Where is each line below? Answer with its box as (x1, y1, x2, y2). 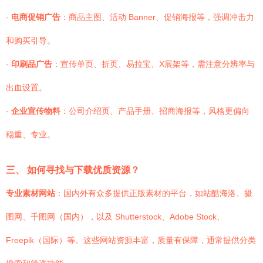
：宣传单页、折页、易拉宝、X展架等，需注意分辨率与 (52, 59, 255, 69)
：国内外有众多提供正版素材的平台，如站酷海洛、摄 (55, 188, 252, 198)
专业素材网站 (6, 188, 55, 198)
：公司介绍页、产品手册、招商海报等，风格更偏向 (60, 106, 249, 116)
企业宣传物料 (11, 106, 60, 116)
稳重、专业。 (6, 130, 55, 139)
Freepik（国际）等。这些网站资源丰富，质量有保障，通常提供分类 (6, 235, 256, 245)
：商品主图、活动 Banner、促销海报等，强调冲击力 (60, 12, 254, 22)
